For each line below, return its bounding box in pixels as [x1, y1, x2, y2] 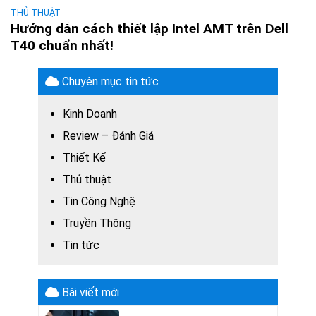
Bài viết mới [59, 285, 119, 299]
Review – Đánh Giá [63, 128, 154, 142]
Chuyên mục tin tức [59, 74, 159, 88]
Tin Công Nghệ [63, 194, 135, 208]
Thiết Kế [63, 150, 106, 164]
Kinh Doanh [63, 107, 117, 121]
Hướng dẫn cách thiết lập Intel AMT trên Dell [11, 20, 288, 37]
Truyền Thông [63, 216, 131, 230]
